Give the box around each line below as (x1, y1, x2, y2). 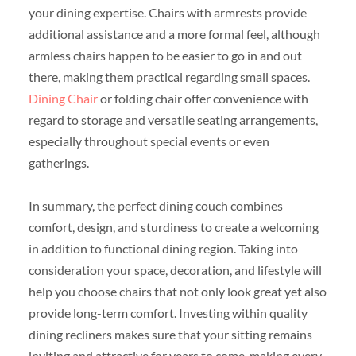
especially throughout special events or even (28, 133, 269, 149)
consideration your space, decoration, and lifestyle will (28, 261, 322, 277)
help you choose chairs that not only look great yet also (28, 283, 327, 299)
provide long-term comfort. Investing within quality (28, 304, 308, 320)
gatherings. (28, 154, 89, 170)
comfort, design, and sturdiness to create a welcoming (28, 219, 319, 234)
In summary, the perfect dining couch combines (28, 197, 283, 213)
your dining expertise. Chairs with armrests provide (28, 4, 307, 20)
